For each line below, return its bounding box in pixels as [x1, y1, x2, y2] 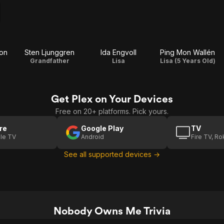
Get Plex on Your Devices [51, 92, 173, 105]
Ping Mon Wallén [160, 48, 215, 56]
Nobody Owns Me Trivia [53, 204, 170, 217]
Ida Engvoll [100, 48, 136, 56]
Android [81, 133, 104, 140]
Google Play [81, 124, 123, 132]
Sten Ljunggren [24, 48, 74, 56]
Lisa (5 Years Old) [159, 57, 215, 64]
